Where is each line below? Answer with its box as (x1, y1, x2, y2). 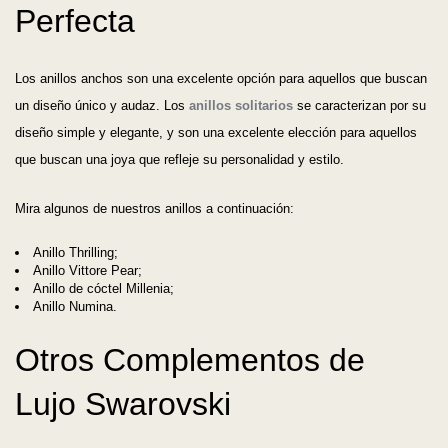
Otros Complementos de (15, 342, 365, 379)
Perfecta (15, 3, 135, 40)
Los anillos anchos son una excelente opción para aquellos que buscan (15, 71, 427, 87)
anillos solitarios (189, 98, 293, 114)
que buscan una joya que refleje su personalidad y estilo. (15, 152, 344, 168)
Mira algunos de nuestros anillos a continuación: (15, 201, 294, 217)
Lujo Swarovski (15, 386, 231, 423)
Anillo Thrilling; (33, 245, 118, 261)
